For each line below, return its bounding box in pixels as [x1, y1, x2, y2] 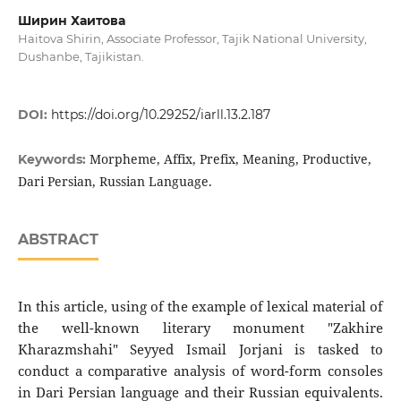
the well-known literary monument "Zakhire [17, 319, 384, 338]
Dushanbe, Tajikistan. [17, 49, 144, 64]
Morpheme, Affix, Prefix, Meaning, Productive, [89, 150, 371, 168]
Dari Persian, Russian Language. [17, 173, 212, 191]
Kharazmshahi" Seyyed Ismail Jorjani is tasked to [17, 340, 384, 360]
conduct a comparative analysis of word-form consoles [17, 362, 384, 381]
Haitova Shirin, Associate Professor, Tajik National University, [17, 31, 367, 47]
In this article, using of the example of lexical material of [17, 297, 384, 317]
